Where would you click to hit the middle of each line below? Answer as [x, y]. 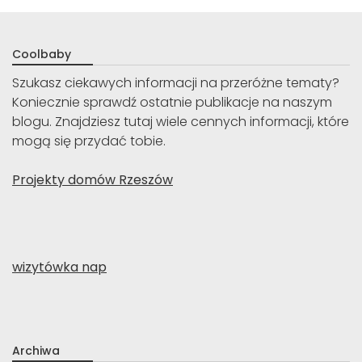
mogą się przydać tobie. [89, 141]
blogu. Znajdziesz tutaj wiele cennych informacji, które [181, 121]
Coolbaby [42, 54]
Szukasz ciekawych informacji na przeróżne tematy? [176, 82]
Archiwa [36, 350]
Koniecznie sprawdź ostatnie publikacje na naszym [172, 102]
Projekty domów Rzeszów [93, 179]
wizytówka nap [59, 267]
